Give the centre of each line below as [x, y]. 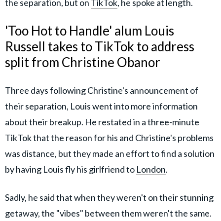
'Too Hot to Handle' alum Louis [90, 30]
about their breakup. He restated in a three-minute [102, 122]
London [151, 169]
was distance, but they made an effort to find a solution [110, 153]
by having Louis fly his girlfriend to [71, 169]
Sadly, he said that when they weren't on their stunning [109, 197]
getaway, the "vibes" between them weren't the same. [108, 213]
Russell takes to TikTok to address [100, 46]
